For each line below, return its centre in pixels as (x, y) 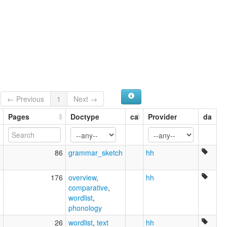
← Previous (26, 99)
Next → (86, 99)
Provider (162, 116)
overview (82, 177)
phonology (85, 207)
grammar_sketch (96, 152)
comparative (88, 187)
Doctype (85, 116)
